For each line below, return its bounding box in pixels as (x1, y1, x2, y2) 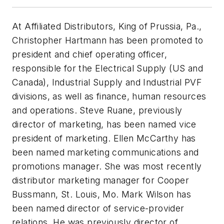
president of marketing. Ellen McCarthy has (12, 132, 196, 143)
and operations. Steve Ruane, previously (12, 104, 182, 115)
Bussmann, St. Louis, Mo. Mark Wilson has (12, 188, 191, 199)
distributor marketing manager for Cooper (12, 174, 189, 185)
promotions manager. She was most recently (12, 160, 202, 171)
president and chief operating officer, (12, 48, 167, 59)
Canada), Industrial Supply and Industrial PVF (12, 76, 201, 87)
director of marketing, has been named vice (12, 118, 196, 129)
